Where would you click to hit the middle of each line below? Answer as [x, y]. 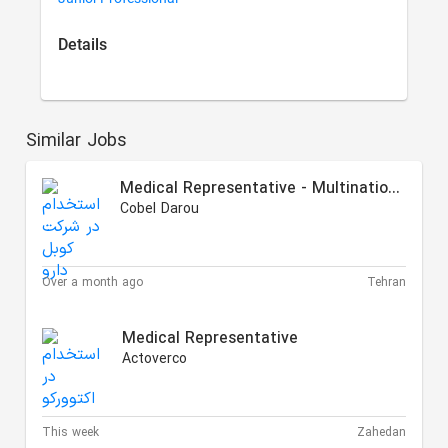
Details [83, 45]
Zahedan [381, 433]
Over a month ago [93, 283]
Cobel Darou [160, 210]
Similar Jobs [77, 142]
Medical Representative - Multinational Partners [394, 189]
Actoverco [155, 360]
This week [71, 433]
